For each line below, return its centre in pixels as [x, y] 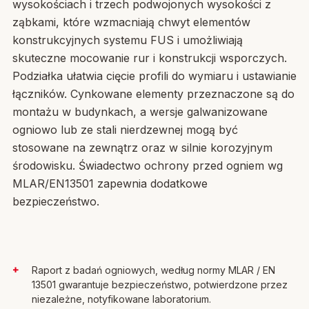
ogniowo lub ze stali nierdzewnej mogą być [125, 130]
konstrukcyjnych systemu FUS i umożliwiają [128, 40]
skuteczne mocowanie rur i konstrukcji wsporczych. [150, 58]
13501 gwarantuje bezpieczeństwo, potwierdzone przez [160, 285]
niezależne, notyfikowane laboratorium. [121, 299]
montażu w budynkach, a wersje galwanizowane [140, 112]
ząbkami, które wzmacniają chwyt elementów [131, 22]
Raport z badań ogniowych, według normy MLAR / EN [153, 270]
